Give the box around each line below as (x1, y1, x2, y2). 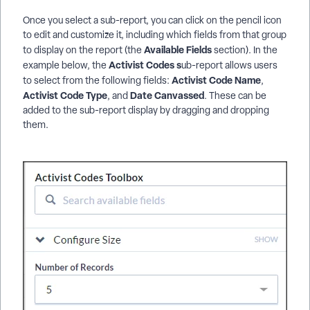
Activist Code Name (172, 73, 261, 87)
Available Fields (144, 43, 212, 57)
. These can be (204, 89, 266, 102)
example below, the (23, 59, 109, 72)
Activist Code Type (23, 89, 107, 102)
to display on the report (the (23, 44, 144, 57)
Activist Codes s (109, 58, 181, 72)
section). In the (212, 44, 277, 57)
